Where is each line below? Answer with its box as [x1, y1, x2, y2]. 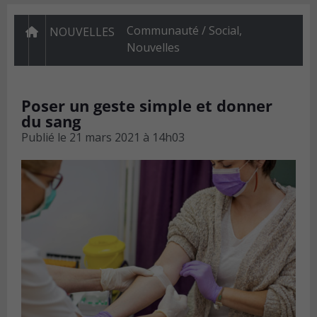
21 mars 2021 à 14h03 [69, 129, 185, 146]
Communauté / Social [126, 23, 239, 39]
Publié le [21, 129, 67, 146]
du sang [21, 110, 81, 132]
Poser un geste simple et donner [21, 95, 272, 117]
